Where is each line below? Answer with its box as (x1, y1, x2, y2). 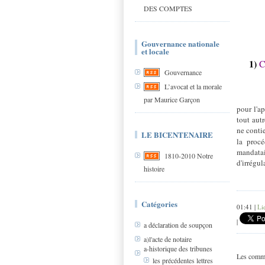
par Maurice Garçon (144, 95, 200, 104)
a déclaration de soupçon (144, 220, 212, 230)
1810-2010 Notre (164, 151, 213, 161)
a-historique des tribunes (144, 244, 212, 253)
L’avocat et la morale (164, 82, 222, 92)
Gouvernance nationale (141, 38, 219, 49)
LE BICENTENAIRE (141, 129, 213, 140)
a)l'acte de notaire (144, 234, 192, 244)
